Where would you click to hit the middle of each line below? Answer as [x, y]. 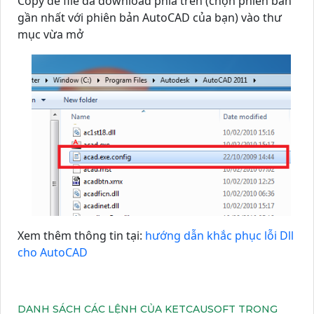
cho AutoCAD [53, 253]
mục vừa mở [50, 35]
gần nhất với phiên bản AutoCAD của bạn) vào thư [150, 18]
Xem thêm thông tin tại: [81, 236]
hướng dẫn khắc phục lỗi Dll [219, 236]
